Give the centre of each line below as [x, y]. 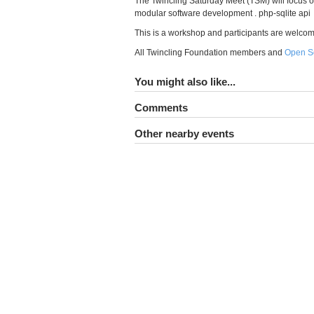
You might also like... [185, 82]
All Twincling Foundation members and [210, 53]
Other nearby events [184, 134]
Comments [161, 108]
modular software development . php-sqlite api [223, 13]
